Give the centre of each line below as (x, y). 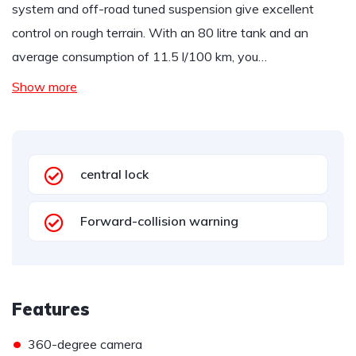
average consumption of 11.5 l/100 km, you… (139, 56)
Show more (44, 87)
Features (51, 309)
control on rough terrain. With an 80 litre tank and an (160, 33)
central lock (114, 174)
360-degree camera (85, 344)
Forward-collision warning (159, 221)
